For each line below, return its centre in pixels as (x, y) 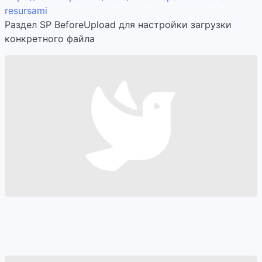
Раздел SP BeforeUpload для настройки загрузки (118, 25)
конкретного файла (50, 39)
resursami (26, 11)
